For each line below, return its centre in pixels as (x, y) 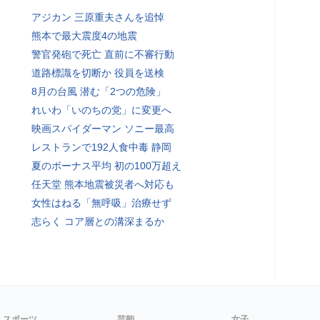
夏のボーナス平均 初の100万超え (106, 166)
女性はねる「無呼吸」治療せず (101, 203)
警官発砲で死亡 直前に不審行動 (103, 54)
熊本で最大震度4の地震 (84, 36)
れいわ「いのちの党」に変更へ (101, 110)
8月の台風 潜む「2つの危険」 (99, 91)
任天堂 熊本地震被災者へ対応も (103, 184)
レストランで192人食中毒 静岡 (101, 147)
